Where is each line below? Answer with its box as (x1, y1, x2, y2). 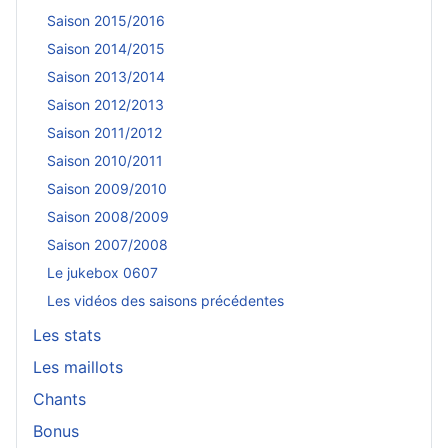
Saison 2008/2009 (47, 208, 169, 226)
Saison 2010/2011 (47, 152, 163, 170)
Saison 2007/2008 (47, 236, 168, 254)
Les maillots (33, 356, 123, 377)
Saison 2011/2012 (47, 124, 162, 142)
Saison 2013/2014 (47, 68, 165, 86)
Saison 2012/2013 (47, 96, 164, 114)
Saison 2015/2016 (47, 12, 165, 30)
